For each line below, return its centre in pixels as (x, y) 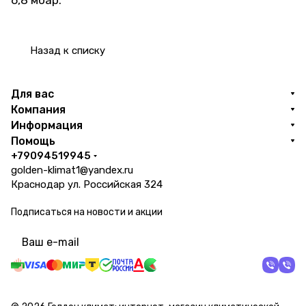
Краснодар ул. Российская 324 (87, 184)
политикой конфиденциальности (204, 251)
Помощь (33, 141)
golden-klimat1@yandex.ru (72, 170)
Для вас (32, 94)
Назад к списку (68, 51)
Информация (47, 125)
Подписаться (42, 212)
